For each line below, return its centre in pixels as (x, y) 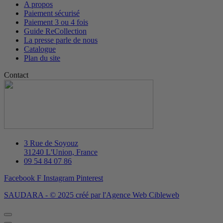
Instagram (59, 178)
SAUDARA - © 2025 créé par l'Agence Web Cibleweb (92, 195)
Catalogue (40, 49)
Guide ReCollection (55, 31)
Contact (16, 75)
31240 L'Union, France (61, 152)
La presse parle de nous (61, 40)
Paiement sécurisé (52, 13)
